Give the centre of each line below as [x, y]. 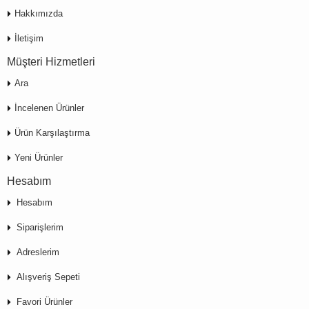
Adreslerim [38, 252]
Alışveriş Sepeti [48, 277]
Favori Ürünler [44, 302]
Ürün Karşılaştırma [52, 133]
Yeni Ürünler [39, 158]
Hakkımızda [39, 14]
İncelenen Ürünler [49, 108]
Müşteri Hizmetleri [51, 61]
